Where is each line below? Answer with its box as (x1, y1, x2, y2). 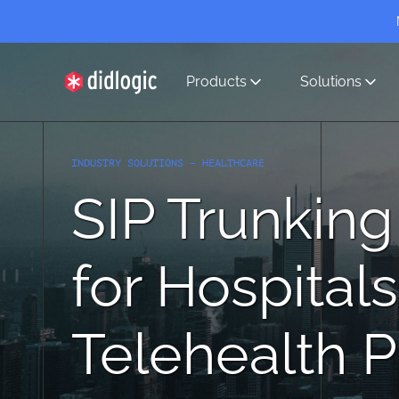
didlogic (63, 94, 116, 112)
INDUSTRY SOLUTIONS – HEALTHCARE (71, 157, 265, 169)
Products (186, 73, 247, 90)
